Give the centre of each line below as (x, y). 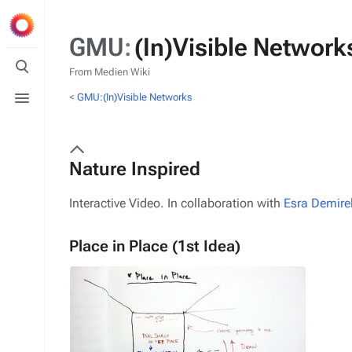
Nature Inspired (135, 169)
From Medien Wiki (110, 72)
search (24, 73)
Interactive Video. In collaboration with (176, 203)
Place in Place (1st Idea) (155, 246)
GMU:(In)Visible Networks (134, 97)
